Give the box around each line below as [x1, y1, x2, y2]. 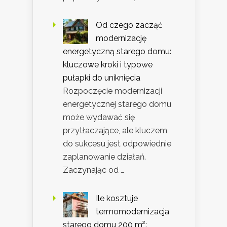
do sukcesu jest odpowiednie [63, 139, 171, 149]
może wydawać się [63, 112, 135, 123]
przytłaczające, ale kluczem [63, 126, 167, 136]
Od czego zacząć [96, 20, 163, 30]
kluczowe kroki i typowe [63, 60, 153, 70]
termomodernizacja [96, 207, 169, 217]
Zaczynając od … [63, 165, 124, 175]
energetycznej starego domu [63, 99, 171, 109]
